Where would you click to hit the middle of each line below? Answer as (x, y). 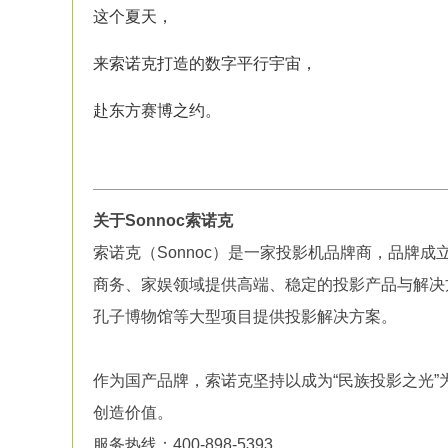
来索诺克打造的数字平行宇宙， (205, 63)
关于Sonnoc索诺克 (163, 220)
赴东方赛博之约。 (157, 110)
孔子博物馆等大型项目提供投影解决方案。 (245, 316)
